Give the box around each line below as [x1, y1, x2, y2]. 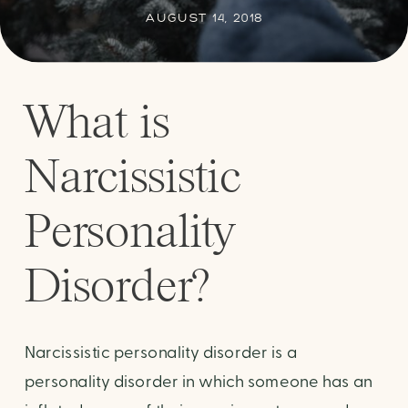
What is [24, 94, 170, 148]
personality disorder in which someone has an [24, 374, 372, 391]
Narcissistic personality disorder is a [24, 345, 298, 361]
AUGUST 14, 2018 [146, 8, 264, 25]
